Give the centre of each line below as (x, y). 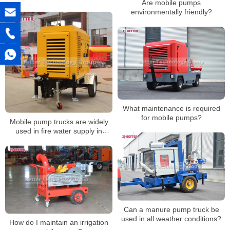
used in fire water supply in (59, 131)
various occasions (59, 140)
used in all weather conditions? (171, 219)
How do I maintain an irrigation (59, 223)
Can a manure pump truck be (171, 210)
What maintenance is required (171, 108)
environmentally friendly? (171, 12)
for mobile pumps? (171, 117)
